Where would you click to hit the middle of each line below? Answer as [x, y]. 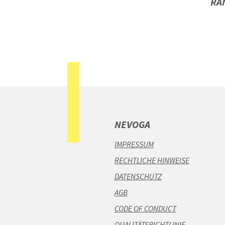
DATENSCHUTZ [138, 177]
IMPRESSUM [134, 145]
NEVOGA [132, 125]
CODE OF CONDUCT [145, 209]
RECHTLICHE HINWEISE [152, 161]
